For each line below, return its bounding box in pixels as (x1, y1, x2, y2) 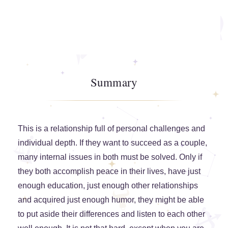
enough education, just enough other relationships (18, 181, 198, 190)
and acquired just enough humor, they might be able (18, 195, 204, 205)
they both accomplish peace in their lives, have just (18, 167, 201, 176)
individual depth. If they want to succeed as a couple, (18, 138, 207, 148)
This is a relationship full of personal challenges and (18, 124, 205, 133)
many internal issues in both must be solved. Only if (18, 153, 202, 162)
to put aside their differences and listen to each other (18, 210, 205, 219)
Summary (90, 74, 138, 90)
